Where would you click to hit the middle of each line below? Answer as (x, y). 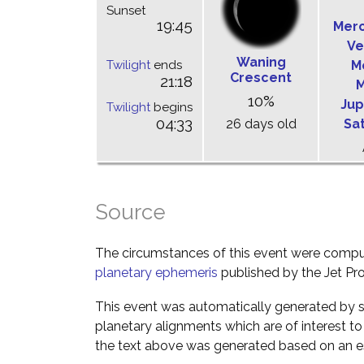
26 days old (261, 124)
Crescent (261, 78)
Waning (261, 62)
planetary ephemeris (156, 273)
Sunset (126, 11)
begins (171, 107)
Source (130, 212)
